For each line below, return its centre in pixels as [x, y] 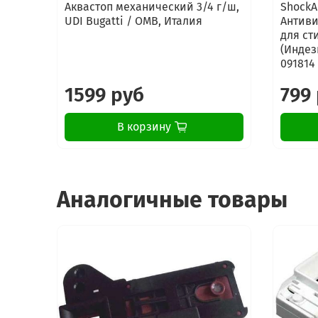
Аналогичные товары [172, 199]
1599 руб [104, 95]
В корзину [144, 127]
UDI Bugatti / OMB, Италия [133, 21]
